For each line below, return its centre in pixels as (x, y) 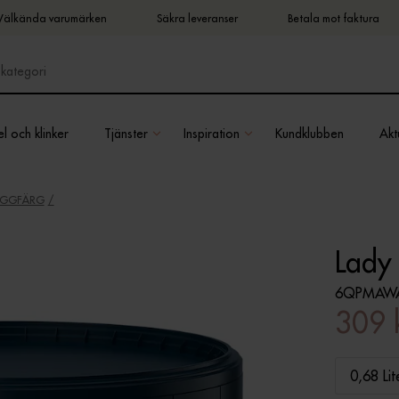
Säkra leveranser (197, 18)
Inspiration (212, 133)
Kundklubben (309, 133)
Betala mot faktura (333, 18)
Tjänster (126, 133)
